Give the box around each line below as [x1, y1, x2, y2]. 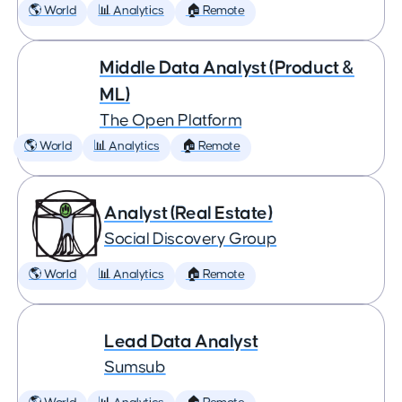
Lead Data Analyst [104, 332, 258, 351]
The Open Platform [99, 112, 242, 129]
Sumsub [104, 359, 166, 376]
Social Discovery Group [104, 231, 277, 248]
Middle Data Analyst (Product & [99, 58, 354, 77]
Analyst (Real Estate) [104, 204, 273, 223]
